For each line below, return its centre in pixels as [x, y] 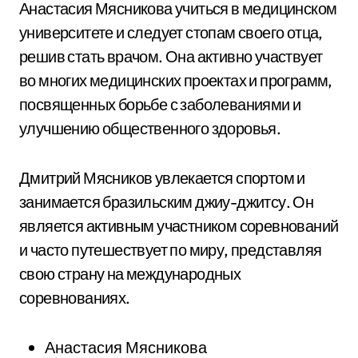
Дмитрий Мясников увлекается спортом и [162, 178]
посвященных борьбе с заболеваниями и [160, 104]
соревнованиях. [75, 298]
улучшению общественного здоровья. [150, 128]
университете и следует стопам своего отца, [171, 32]
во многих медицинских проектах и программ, [176, 80]
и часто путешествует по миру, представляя [171, 250]
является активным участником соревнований [179, 226]
